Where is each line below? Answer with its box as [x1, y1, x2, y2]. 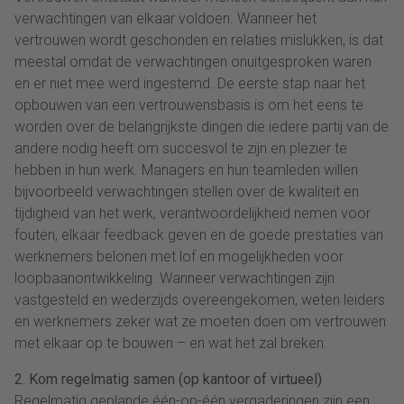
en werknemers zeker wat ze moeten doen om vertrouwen [14, 312, 386, 330]
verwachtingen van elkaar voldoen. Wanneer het [14, 9, 317, 27]
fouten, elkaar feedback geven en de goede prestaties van [14, 225, 383, 243]
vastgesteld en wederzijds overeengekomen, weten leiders [14, 290, 385, 308]
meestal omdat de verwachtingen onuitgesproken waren [14, 52, 372, 70]
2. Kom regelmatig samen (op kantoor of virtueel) [14, 370, 322, 388]
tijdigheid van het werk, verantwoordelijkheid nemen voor [14, 204, 371, 222]
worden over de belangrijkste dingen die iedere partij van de [14, 117, 389, 135]
